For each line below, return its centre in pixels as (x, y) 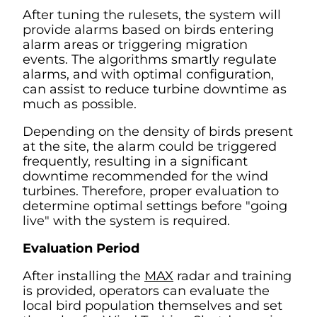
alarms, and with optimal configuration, (148, 74)
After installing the (83, 276)
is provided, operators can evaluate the (146, 290)
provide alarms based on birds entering (148, 29)
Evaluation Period (83, 248)
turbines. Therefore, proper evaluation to (151, 191)
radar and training (232, 276)
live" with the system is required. (126, 220)
